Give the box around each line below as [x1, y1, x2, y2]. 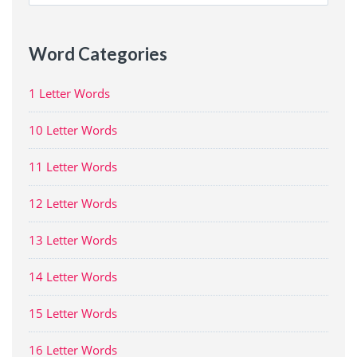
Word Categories [28, 42, 167, 65]
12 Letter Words [28, 194, 117, 211]
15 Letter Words [28, 304, 117, 321]
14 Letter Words [28, 268, 117, 284]
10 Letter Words [28, 121, 117, 138]
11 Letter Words [28, 158, 117, 175]
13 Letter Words [28, 231, 117, 248]
